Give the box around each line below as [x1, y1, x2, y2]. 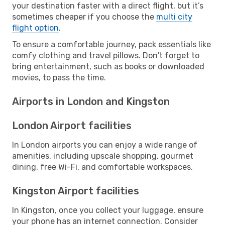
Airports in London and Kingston [12, 95, 170, 107]
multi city [156, 12, 192, 22]
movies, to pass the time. [12, 72, 106, 82]
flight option [12, 23, 59, 33]
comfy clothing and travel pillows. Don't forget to [12, 50, 199, 60]
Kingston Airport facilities [12, 184, 139, 197]
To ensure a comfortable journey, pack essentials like [12, 39, 211, 49]
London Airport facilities [12, 119, 132, 132]
